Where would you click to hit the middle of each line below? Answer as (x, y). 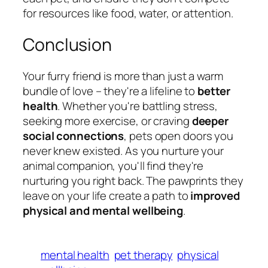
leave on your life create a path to (107, 195)
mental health (75, 255)
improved (215, 195)
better (214, 91)
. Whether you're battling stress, (138, 106)
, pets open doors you (179, 135)
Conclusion (67, 44)
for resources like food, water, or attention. (128, 13)
